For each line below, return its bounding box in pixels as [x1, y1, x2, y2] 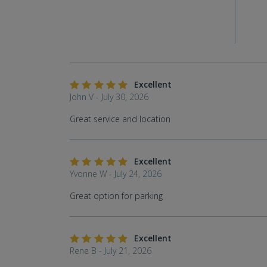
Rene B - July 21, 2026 [70, 244, 151, 256]
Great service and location [70, 113, 170, 125]
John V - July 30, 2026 [70, 91, 148, 103]
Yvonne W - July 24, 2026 [70, 167, 162, 179]
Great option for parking [70, 190, 163, 201]
